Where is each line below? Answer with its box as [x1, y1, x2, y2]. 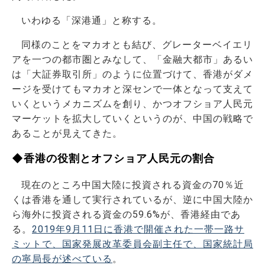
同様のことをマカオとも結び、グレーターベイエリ [21, 38, 253, 50]
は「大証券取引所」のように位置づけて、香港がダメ [12, 68, 253, 80]
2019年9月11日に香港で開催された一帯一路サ [32, 223, 244, 235]
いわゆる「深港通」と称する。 [21, 14, 162, 26]
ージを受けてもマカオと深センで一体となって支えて [12, 83, 253, 95]
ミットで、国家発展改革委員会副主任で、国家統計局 [12, 238, 253, 250]
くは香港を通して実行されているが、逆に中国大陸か [12, 193, 253, 205]
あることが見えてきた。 [12, 127, 122, 139]
